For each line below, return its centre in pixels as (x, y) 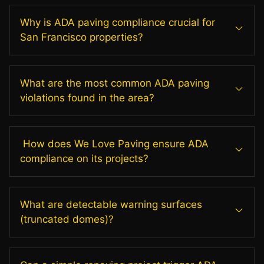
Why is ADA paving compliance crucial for (118, 22)
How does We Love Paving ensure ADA (114, 143)
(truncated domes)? (67, 219)
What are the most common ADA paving (115, 83)
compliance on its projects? (84, 158)
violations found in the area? (87, 98)
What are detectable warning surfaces (111, 204)
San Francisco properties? (82, 37)
